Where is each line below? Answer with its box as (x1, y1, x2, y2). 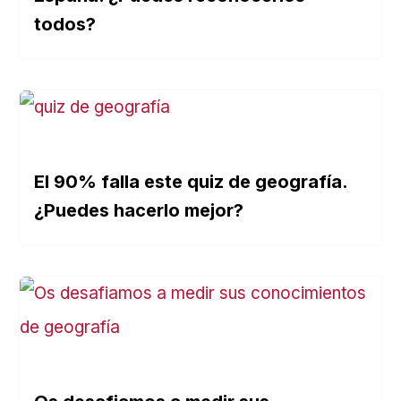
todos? (34, 13, 97, 35)
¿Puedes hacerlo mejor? (34, 199, 244, 221)
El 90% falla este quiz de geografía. (34, 170, 348, 192)
